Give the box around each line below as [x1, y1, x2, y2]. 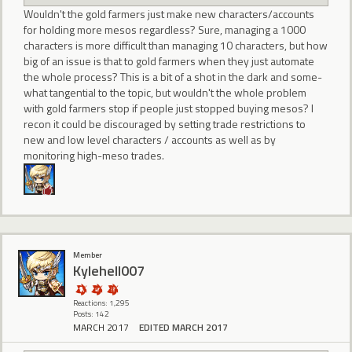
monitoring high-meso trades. [24, 147, 164, 164]
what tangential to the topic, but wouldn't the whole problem [24, 84, 306, 101]
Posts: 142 [73, 307, 109, 320]
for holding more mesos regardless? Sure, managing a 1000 [24, 21, 306, 38]
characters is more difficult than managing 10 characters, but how [24, 37, 328, 54]
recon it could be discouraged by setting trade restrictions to [24, 115, 306, 133]
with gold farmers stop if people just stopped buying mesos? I [24, 100, 313, 117]
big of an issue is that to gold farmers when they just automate [24, 53, 314, 70]
